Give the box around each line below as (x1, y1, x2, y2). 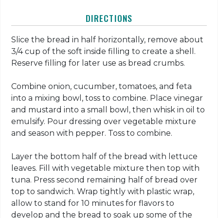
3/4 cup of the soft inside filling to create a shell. (11, 47, 196, 56)
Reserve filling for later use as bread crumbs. (11, 58, 185, 68)
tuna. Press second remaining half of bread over (11, 175, 198, 185)
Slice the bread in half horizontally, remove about (11, 35, 204, 45)
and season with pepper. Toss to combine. (11, 128, 173, 138)
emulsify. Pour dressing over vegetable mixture (11, 117, 197, 127)
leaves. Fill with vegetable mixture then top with (11, 163, 200, 173)
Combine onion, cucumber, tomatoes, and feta (11, 82, 192, 91)
